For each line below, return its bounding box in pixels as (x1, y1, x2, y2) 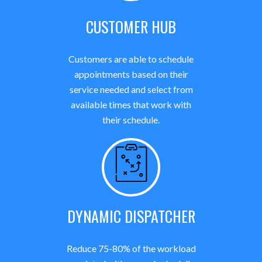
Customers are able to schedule (68, 53, 194, 64)
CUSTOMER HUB (86, 15, 176, 38)
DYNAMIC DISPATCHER (67, 205, 195, 227)
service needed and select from (69, 84, 193, 95)
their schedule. (102, 114, 160, 125)
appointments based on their (74, 68, 188, 80)
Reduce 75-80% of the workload (66, 243, 196, 254)
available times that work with (71, 99, 191, 110)
